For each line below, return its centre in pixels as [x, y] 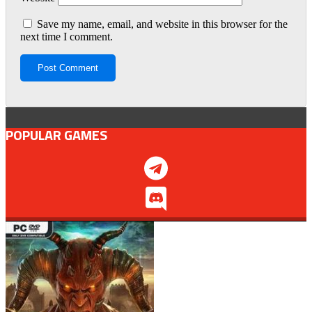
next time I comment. [67, 37]
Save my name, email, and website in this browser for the [162, 24]
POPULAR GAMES [56, 135]
